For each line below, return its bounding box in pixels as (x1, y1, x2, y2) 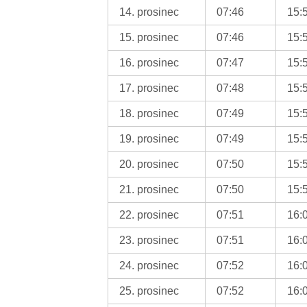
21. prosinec (119, 183, 180, 195)
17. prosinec (119, 82, 180, 94)
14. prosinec (119, 5, 180, 18)
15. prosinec (119, 31, 180, 43)
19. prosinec (119, 132, 180, 145)
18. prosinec (119, 107, 180, 119)
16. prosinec (119, 56, 180, 69)
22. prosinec (119, 208, 180, 221)
